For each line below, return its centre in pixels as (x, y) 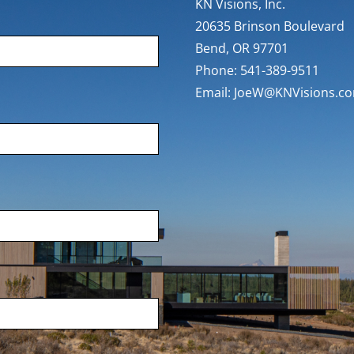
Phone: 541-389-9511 (258, 70)
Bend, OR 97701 (242, 48)
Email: (215, 92)
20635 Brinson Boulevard (270, 26)
